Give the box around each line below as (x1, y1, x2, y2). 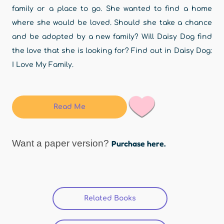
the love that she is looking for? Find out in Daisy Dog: (12, 47, 212, 54)
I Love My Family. (12, 61, 75, 68)
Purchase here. (111, 138, 165, 148)
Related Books (84, 194, 136, 202)
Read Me (53, 103, 85, 110)
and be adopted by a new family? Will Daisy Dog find (12, 33, 212, 40)
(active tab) (136, 194, 176, 202)
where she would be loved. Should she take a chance (12, 19, 212, 26)
